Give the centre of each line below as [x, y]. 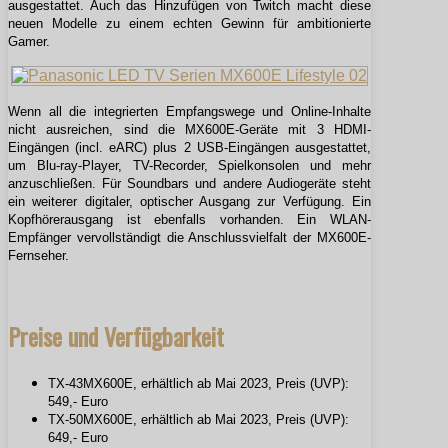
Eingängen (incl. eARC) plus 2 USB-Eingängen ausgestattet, [189, 148]
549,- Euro [78, 402]
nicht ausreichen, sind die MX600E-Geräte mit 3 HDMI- [189, 130]
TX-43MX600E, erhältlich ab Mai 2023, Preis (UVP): [198, 384]
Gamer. [29, 42]
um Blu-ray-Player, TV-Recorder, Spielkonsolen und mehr [189, 166]
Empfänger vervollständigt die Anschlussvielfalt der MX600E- [189, 238]
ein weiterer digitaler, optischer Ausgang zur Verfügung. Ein [189, 202]
